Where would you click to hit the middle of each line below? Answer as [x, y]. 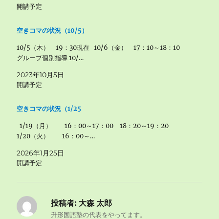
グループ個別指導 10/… [50, 58]
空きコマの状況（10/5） [53, 31]
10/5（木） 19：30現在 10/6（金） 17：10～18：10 [102, 48]
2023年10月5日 [41, 75]
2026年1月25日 [41, 153]
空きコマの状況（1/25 [49, 109]
